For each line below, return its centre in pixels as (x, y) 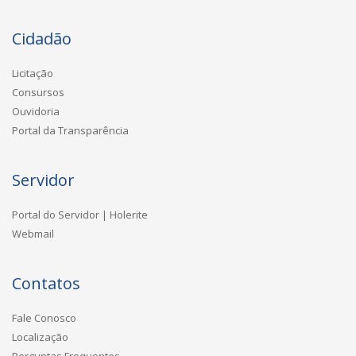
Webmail (33, 233)
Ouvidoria (36, 111)
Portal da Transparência (70, 130)
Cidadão (42, 38)
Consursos (38, 92)
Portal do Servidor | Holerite (80, 214)
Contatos (46, 283)
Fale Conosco (44, 317)
